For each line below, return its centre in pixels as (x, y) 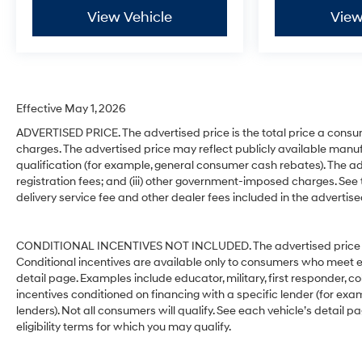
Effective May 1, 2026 (71, 109)
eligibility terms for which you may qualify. (124, 327)
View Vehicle (130, 18)
